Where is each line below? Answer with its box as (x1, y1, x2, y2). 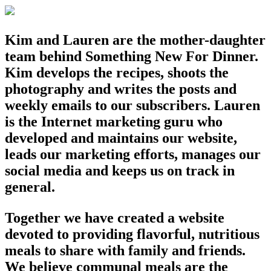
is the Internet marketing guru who (5, 114, 223, 130)
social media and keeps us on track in (5, 163, 235, 179)
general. (5, 179, 55, 195)
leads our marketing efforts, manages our (5, 146, 261, 163)
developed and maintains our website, (5, 130, 237, 146)
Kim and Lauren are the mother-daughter (5, 32, 266, 48)
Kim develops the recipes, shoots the (5, 65, 229, 81)
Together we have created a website (5, 210, 224, 226)
